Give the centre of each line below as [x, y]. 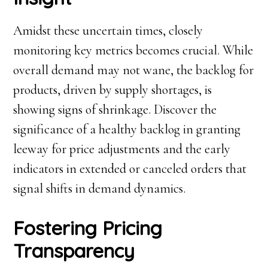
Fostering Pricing [88, 228]
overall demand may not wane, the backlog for [134, 70]
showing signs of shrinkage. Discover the [115, 110]
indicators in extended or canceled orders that [130, 169]
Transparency [74, 251]
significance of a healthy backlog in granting [127, 130]
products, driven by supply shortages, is [113, 90]
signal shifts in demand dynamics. [100, 189]
